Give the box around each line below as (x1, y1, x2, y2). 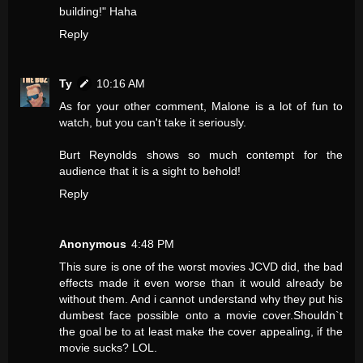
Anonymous (59, 237, 126, 251)
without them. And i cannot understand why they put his (59, 293, 343, 306)
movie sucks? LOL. (59, 341, 157, 355)
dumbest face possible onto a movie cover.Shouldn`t (59, 309, 343, 322)
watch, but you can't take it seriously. (59, 116, 246, 130)
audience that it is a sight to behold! (59, 164, 241, 178)
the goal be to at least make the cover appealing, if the (59, 325, 343, 339)
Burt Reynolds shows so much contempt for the (59, 148, 343, 162)
